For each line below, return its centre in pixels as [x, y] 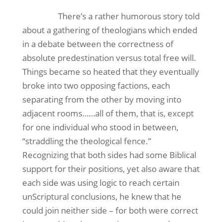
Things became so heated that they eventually [111, 72]
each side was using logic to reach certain [101, 183]
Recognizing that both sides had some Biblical [109, 155]
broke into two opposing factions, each [96, 85]
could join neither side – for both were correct [110, 210]
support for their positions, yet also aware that [111, 169]
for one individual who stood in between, [100, 127]
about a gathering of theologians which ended [110, 30]
